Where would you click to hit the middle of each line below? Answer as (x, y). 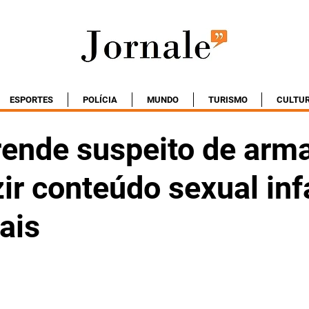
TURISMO (228, 100)
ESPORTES (31, 100)
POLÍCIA (100, 100)
